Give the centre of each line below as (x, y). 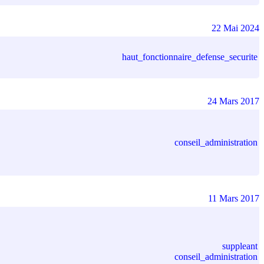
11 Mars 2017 (234, 198)
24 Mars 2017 (233, 101)
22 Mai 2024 (235, 28)
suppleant (240, 246)
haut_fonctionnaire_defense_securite (190, 57)
